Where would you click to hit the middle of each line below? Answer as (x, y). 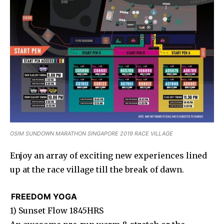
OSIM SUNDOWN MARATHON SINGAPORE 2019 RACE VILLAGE (91, 133)
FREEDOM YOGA (44, 196)
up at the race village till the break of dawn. (97, 169)
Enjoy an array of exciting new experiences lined (108, 155)
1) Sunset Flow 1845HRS (57, 210)
